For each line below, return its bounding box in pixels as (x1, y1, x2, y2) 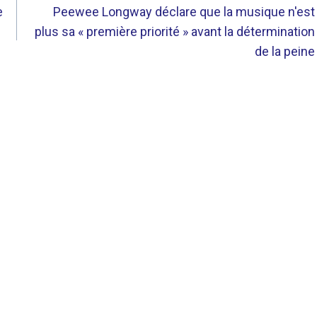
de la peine (255, 44, 316, 59)
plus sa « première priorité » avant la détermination (35, 24, 316, 39)
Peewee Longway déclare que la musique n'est (53, 4, 316, 19)
